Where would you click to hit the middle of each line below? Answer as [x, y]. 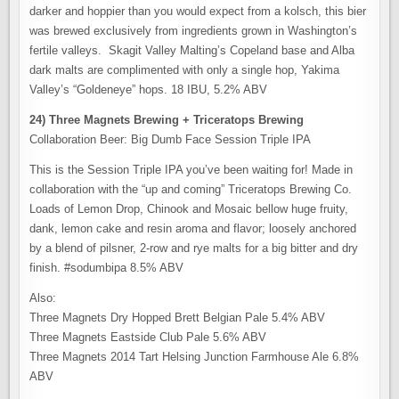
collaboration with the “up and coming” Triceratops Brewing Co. [191, 189]
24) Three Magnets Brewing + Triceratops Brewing [167, 120]
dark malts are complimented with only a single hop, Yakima [185, 70]
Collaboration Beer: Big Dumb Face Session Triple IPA [171, 139]
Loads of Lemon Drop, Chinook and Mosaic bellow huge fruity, [189, 209]
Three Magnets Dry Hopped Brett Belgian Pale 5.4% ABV [178, 318]
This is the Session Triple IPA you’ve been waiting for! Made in [191, 170]
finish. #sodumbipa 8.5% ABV [107, 268]
